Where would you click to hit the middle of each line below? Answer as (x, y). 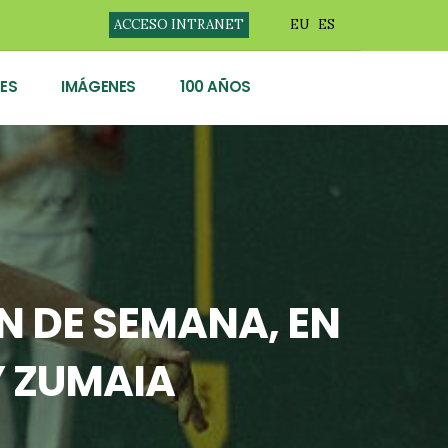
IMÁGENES (98, 86)
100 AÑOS (215, 86)
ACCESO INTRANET (178, 24)
